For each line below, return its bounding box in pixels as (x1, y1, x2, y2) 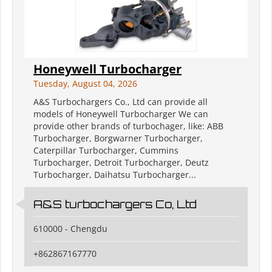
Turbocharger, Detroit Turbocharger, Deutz (33, 157, 209, 169)
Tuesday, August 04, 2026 (33, 78, 137, 90)
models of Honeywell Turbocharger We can (33, 108, 208, 120)
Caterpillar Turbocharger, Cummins (33, 144, 178, 157)
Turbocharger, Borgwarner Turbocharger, (33, 132, 203, 144)
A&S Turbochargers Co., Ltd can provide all (33, 96, 208, 108)
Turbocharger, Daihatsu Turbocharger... (33, 169, 196, 181)
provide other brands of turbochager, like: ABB (33, 120, 223, 132)
